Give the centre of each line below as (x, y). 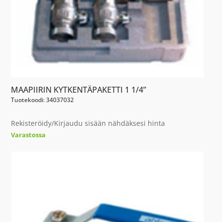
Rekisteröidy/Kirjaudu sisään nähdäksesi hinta (88, 123)
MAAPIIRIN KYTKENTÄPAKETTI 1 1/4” (79, 90)
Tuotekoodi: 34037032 (43, 100)
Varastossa (28, 135)
